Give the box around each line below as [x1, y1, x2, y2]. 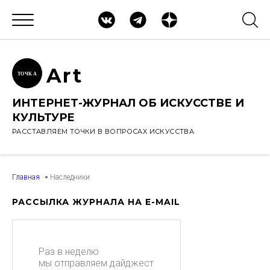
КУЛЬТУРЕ [12, 111, 75, 124]
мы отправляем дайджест [39, 257, 154, 269]
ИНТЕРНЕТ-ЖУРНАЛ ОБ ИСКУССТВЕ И [12, 96, 244, 110]
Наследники [50, 173, 90, 181]
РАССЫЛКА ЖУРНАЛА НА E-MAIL [12, 196, 180, 207]
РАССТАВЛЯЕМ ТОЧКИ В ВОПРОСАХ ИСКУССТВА [12, 127, 195, 136]
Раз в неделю [39, 246, 99, 257]
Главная [12, 173, 40, 181]
